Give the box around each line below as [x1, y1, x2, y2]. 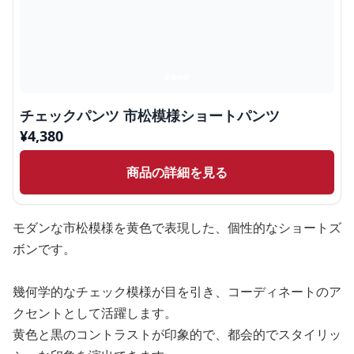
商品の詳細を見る [126, 164, 228, 182]
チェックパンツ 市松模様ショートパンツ [20, 106, 280, 126]
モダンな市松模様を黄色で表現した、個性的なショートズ [13, 219, 341, 237]
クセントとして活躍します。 [13, 304, 177, 322]
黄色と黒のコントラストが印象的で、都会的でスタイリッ [13, 326, 341, 344]
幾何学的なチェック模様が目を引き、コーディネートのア [13, 283, 341, 301]
